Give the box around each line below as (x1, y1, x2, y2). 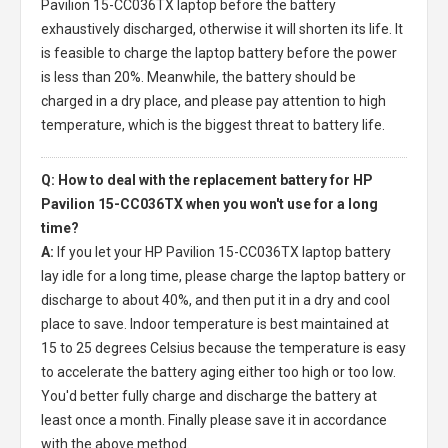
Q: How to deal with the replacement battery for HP (41, 171, 373, 188)
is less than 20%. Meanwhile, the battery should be (41, 68, 356, 85)
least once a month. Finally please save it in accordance (41, 411, 387, 428)
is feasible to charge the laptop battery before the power (41, 44, 397, 61)
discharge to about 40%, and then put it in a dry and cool (41, 291, 390, 308)
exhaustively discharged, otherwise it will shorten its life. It (41, 20, 403, 37)
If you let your (57, 243, 145, 260)
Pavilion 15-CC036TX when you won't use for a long (41, 195, 378, 212)
